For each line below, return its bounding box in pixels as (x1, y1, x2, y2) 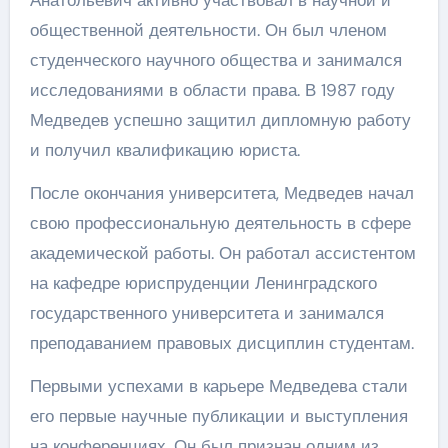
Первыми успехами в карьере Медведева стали (29, 374, 408, 397)
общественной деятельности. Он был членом (29, 18, 387, 41)
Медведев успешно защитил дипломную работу (29, 108, 411, 131)
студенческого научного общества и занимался (29, 48, 402, 71)
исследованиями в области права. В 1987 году (29, 78, 395, 101)
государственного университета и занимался (29, 301, 384, 324)
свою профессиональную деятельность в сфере (29, 211, 411, 234)
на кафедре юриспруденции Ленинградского (29, 271, 377, 294)
